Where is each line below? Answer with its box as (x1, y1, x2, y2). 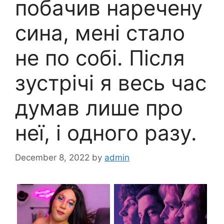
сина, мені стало (15, 20, 185, 46)
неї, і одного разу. (15, 120, 197, 146)
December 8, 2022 (15, 152, 89, 162)
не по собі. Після (15, 45, 185, 71)
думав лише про (15, 95, 183, 121)
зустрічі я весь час (15, 70, 206, 96)
